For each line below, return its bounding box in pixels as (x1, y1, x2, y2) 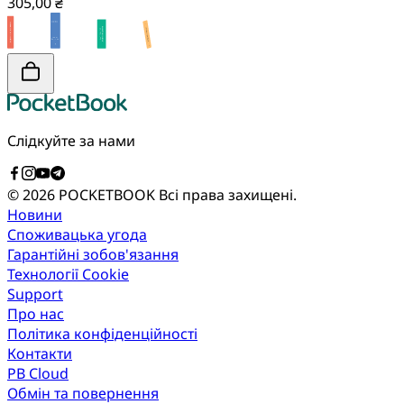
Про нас (7, 304, 64, 325)
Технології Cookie (7, 264, 129, 285)
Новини (7, 205, 62, 225)
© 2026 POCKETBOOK (7, 185, 159, 206)
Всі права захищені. (159, 185, 297, 206)
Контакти (7, 344, 72, 364)
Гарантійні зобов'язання (7, 244, 179, 265)
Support (7, 284, 63, 305)
